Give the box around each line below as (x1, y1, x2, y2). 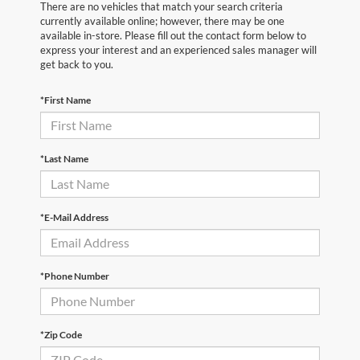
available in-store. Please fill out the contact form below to (40, 28, 306, 42)
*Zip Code (40, 328, 82, 341)
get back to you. (40, 57, 113, 71)
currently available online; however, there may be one (40, 14, 284, 27)
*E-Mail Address (40, 211, 108, 223)
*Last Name (40, 152, 88, 165)
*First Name (40, 93, 91, 106)
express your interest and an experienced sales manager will (40, 43, 317, 56)
